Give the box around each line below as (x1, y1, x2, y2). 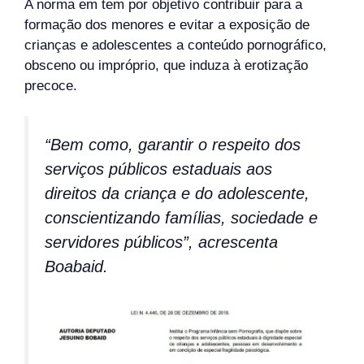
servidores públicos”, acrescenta (45, 233, 278, 251)
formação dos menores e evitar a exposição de (24, 16, 310, 32)
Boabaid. (45, 258, 108, 275)
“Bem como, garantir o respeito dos (45, 136, 301, 154)
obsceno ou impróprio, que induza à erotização (24, 57, 308, 73)
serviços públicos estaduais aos (45, 160, 272, 178)
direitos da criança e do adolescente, (45, 184, 310, 202)
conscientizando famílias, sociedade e (45, 209, 318, 227)
